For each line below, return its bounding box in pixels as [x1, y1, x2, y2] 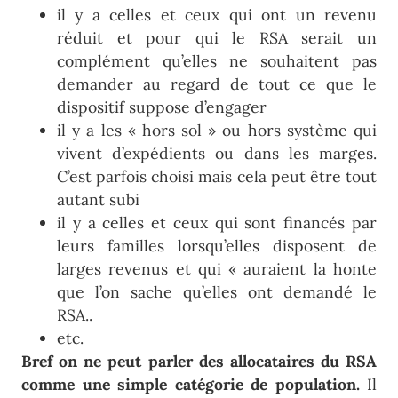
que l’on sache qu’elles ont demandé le [57, 282, 377, 303]
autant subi [57, 189, 139, 211]
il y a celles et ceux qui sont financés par [57, 212, 377, 234]
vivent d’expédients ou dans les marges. [57, 143, 377, 164]
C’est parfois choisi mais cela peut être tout [57, 166, 377, 187]
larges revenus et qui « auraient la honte [57, 259, 377, 280]
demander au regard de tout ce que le [57, 74, 377, 95]
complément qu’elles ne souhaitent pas [57, 51, 377, 72]
